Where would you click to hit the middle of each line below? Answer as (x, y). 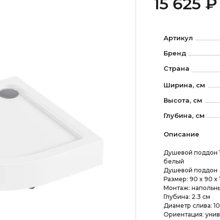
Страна (176, 68)
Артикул (178, 38)
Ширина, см (184, 85)
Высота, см (183, 100)
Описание (181, 134)
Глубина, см (184, 115)
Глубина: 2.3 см (187, 196)
